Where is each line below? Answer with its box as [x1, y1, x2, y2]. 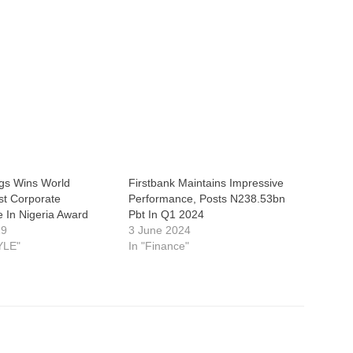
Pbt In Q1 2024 [128, 208, 204, 221]
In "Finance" [128, 240, 189, 252]
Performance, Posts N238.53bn [128, 192, 285, 205]
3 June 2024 [128, 224, 191, 236]
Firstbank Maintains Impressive [128, 176, 284, 189]
